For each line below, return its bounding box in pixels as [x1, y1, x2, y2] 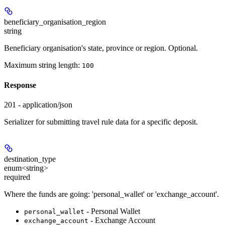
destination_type [4, 155, 56, 163]
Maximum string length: [4, 61, 82, 70]
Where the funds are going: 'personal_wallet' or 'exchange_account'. [4, 190, 219, 198]
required [4, 173, 30, 181]
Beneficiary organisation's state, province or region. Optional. [4, 44, 198, 53]
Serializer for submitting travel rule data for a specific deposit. [4, 118, 198, 126]
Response [4, 80, 36, 89]
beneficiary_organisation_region [4, 18, 106, 27]
